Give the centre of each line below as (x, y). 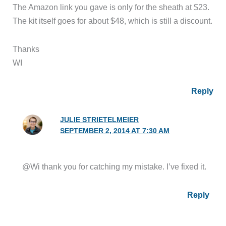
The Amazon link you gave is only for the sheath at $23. (111, 7)
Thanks (26, 49)
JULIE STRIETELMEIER (100, 120)
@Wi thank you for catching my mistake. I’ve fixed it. (115, 167)
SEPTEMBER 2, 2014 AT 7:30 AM (115, 131)
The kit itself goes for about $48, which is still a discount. (113, 21)
